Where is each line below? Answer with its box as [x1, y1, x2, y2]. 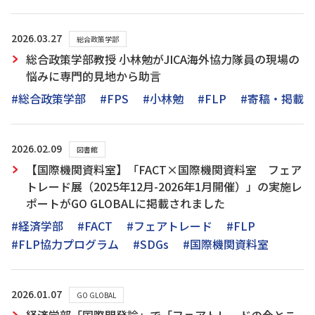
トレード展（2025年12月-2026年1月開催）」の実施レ [26, 178, 302, 195]
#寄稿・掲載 [240, 90, 304, 107]
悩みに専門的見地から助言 [26, 67, 161, 84]
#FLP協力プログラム [11, 236, 119, 252]
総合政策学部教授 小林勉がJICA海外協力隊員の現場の [26, 51, 300, 67]
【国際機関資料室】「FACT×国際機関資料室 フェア [26, 161, 302, 178]
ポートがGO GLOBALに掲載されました [26, 195, 225, 212]
